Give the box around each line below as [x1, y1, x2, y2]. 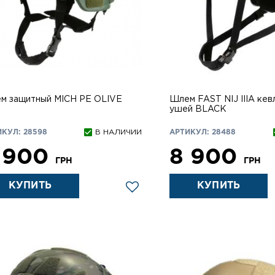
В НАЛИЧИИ [95, 129, 142, 136]
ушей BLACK [169, 106, 227, 114]
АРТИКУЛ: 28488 [169, 129, 236, 136]
